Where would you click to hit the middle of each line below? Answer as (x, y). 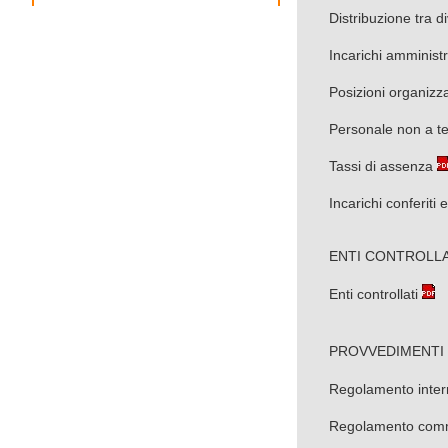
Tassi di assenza (381, 166)
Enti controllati (373, 294)
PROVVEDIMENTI (370, 351)
